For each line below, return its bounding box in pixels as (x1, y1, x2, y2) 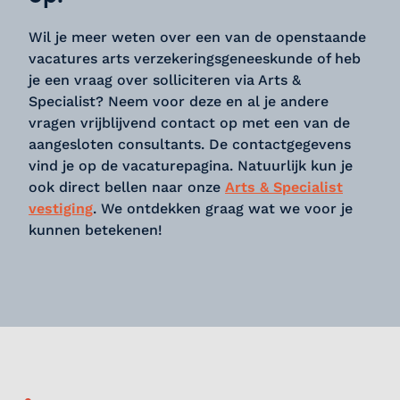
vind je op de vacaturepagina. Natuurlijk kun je (29, 157, 353, 174)
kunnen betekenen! (29, 221, 167, 238)
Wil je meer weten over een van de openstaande (29, 29, 366, 46)
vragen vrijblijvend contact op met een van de (29, 114, 350, 131)
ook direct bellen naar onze (29, 179, 225, 196)
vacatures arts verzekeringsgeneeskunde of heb (29, 50, 361, 67)
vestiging (29, 200, 93, 217)
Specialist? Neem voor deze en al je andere (29, 93, 329, 110)
